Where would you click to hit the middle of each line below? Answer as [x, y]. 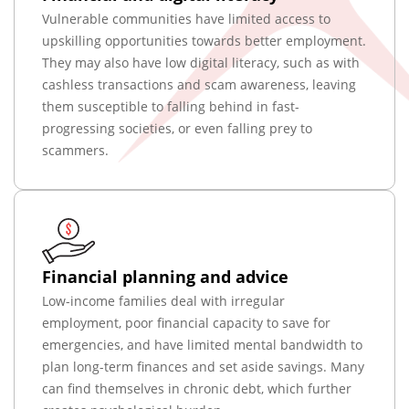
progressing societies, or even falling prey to [177, 128]
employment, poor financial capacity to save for [186, 323]
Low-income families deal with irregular [163, 301]
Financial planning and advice [165, 277]
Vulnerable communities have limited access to [186, 19]
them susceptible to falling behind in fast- [171, 106]
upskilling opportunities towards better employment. [204, 41]
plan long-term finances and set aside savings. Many [203, 367]
